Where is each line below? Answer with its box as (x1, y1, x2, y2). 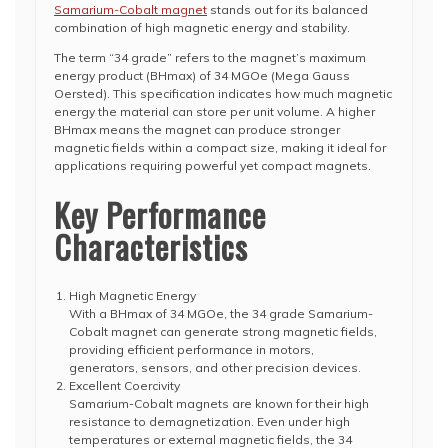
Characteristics (54, 223, 248, 270)
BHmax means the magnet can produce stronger (54, 122, 340, 137)
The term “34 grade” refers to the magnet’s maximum (54, 50, 366, 65)
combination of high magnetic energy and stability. (54, 20, 350, 35)
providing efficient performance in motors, (69, 342, 314, 357)
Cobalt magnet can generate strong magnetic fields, (69, 324, 377, 339)
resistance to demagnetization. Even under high (69, 414, 350, 429)
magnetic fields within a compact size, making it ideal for (54, 140, 386, 155)
